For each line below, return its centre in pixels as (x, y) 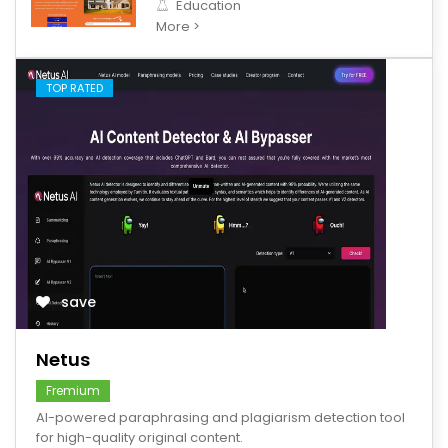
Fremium (73, 390)
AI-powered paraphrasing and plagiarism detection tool (220, 417)
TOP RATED (74, 88)
